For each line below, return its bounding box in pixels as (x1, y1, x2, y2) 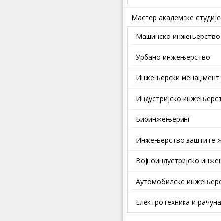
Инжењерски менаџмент (136, 73, 220, 82)
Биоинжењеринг (136, 114, 191, 124)
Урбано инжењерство (136, 52, 210, 62)
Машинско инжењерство (136, 32, 220, 41)
